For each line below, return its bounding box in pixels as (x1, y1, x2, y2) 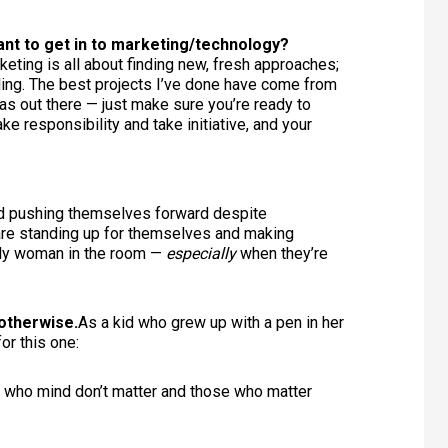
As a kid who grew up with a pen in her (78, 312, 344, 332)
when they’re (236, 244, 328, 264)
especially (166, 244, 236, 264)
